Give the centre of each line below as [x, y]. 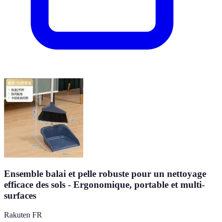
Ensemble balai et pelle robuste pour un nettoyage [105, 174]
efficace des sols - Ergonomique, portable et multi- [104, 185]
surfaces [20, 196]
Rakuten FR [23, 215]
